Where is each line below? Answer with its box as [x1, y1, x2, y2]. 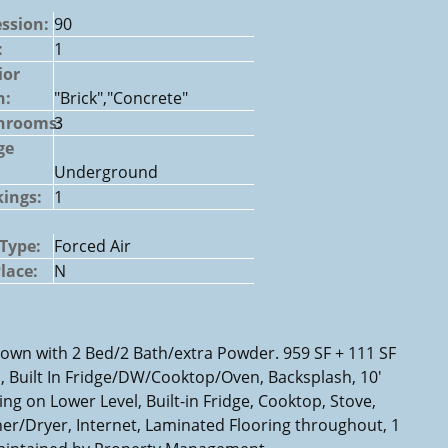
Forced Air [54, 234, 131, 257]
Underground [54, 160, 158, 183]
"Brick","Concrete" [54, 86, 188, 109]
